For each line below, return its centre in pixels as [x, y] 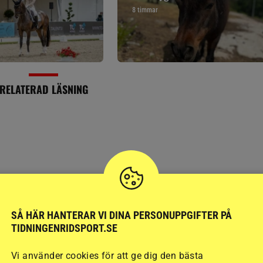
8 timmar [145, 10]
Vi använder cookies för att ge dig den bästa [107, 255]
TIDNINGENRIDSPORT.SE [64, 228]
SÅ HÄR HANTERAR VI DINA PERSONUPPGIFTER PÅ [122, 215]
